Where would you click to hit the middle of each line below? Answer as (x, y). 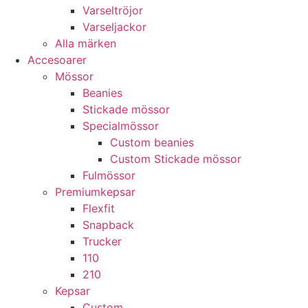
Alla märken (86, 43)
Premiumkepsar (95, 192)
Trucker (102, 241)
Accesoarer (57, 60)
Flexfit (99, 208)
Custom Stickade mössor (176, 159)
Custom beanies (152, 142)
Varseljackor (114, 27)
